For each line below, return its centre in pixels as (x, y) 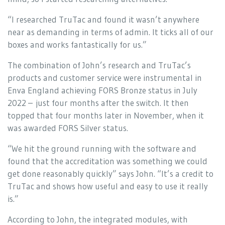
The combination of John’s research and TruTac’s (99, 65)
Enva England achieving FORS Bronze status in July (102, 90)
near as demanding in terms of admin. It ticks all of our (110, 32)
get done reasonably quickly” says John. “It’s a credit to (110, 173)
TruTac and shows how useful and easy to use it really (108, 186)
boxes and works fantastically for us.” (77, 44)
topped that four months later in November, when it (106, 115)
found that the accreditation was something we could (107, 161)
